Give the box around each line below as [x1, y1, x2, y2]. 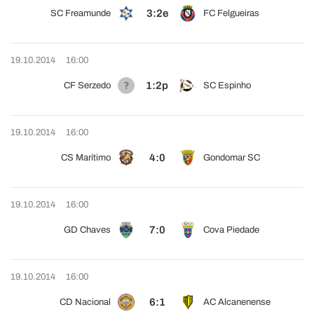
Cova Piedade [203, 225, 259, 235]
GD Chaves [64, 225, 111, 235]
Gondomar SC [203, 153, 260, 163]
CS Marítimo [61, 153, 111, 163]
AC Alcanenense [203, 297, 271, 307]
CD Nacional [60, 297, 111, 307]
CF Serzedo [64, 81, 111, 90]
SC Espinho [203, 81, 251, 90]
